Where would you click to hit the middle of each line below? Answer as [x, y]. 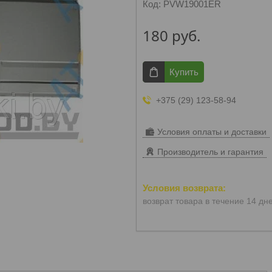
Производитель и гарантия [210, 152]
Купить [184, 72]
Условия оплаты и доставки [212, 132]
